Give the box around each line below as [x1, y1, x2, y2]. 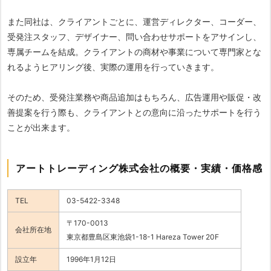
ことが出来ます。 [7, 122, 75, 133]
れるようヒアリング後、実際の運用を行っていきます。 [7, 62, 219, 73]
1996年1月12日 [67, 255, 116, 264]
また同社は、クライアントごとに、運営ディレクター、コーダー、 [7, 16, 261, 27]
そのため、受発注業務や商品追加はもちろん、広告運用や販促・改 [7, 92, 261, 103]
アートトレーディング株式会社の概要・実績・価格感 [16, 162, 263, 175]
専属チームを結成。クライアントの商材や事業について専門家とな [7, 47, 261, 57]
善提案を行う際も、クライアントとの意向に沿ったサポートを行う [7, 107, 261, 118]
